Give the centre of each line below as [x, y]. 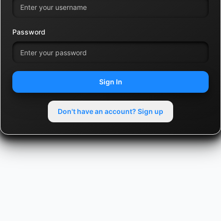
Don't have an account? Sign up [110, 111]
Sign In [110, 82]
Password [29, 32]
